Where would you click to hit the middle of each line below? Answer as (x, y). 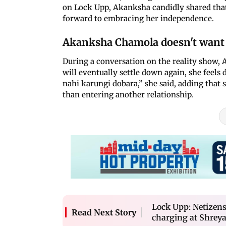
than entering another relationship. (128, 94)
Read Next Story (104, 212)
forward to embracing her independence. (138, 18)
